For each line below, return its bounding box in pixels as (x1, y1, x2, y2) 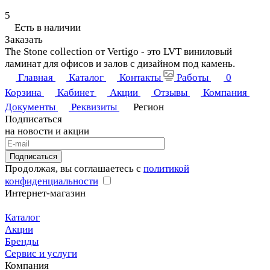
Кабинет (57, 87, 94, 99)
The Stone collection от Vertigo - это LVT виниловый (5, 46, 232, 58)
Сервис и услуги (5, 248, 77, 260)
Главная (18, 72, 53, 84)
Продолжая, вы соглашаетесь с (5, 163, 143, 175)
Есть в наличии (14, 22, 81, 34)
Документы (5, 101, 55, 113)
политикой (143, 163, 189, 175)
